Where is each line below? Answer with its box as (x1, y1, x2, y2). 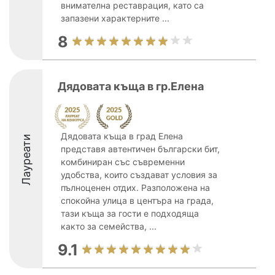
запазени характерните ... (61, 13, 169, 23)
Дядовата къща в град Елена (61, 131, 183, 141)
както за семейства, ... (61, 221, 157, 231)
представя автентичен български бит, (61, 144, 220, 154)
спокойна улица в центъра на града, (61, 195, 214, 206)
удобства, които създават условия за (61, 169, 217, 180)
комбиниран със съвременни (61, 157, 185, 167)
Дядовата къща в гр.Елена (58, 80, 204, 93)
